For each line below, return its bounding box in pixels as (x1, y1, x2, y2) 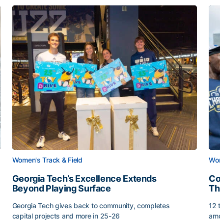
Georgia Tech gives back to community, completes (12, 201, 170, 210)
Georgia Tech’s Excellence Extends (12, 173, 157, 184)
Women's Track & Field (12, 156, 82, 164)
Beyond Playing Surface (12, 183, 111, 193)
